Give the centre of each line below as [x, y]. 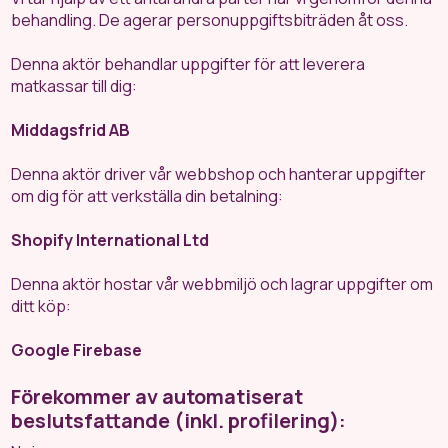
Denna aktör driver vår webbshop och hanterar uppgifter [219, 174]
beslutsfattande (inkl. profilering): [179, 420]
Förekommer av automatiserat [157, 396]
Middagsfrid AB [71, 130]
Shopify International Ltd [110, 240]
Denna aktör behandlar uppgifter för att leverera [188, 64]
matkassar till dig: [74, 86]
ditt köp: [41, 306]
